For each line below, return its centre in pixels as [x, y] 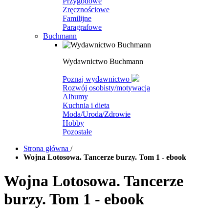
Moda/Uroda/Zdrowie [97, 114]
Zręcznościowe [86, 10]
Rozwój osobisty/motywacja [106, 88]
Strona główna [47, 148]
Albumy [75, 97]
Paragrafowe [82, 27]
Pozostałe [77, 132]
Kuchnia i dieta [86, 105]
